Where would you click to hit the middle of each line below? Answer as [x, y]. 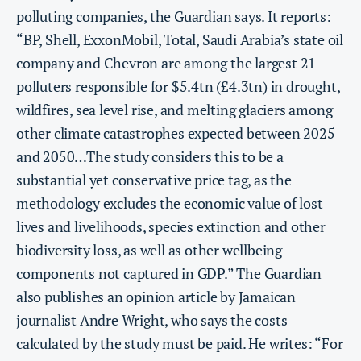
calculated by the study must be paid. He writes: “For [180, 344]
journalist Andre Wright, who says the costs [152, 320]
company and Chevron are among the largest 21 [166, 63]
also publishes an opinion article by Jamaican [156, 297]
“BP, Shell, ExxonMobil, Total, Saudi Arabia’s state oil [180, 40]
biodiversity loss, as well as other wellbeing [149, 250]
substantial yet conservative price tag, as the [154, 180]
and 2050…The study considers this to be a [150, 157]
